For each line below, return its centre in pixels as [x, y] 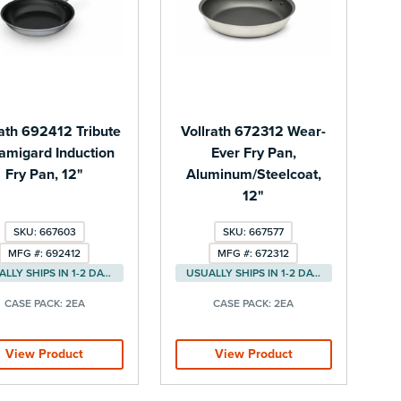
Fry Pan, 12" [45, 174]
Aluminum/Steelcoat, [253, 174]
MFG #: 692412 [45, 253]
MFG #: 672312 [254, 253]
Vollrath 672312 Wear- [254, 131]
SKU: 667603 [44, 231]
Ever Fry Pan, [253, 153]
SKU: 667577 [254, 231]
